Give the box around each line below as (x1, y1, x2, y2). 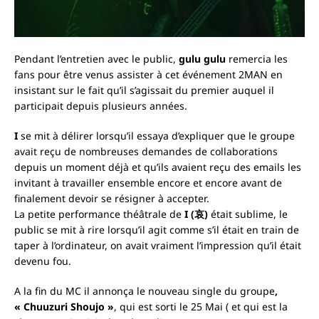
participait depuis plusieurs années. (14, 99, 187, 113)
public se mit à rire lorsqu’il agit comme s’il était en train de (14, 223, 299, 237)
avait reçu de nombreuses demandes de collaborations (14, 145, 278, 159)
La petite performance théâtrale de (14, 207, 182, 221)
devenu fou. (14, 254, 71, 268)
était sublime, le (208, 207, 288, 221)
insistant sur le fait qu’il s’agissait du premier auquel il (14, 83, 274, 98)
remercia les (226, 52, 288, 66)
